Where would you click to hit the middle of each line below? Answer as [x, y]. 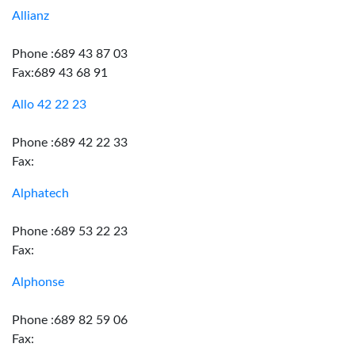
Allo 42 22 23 [49, 105]
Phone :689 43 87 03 [70, 54]
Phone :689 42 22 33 [70, 143]
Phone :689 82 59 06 [70, 320]
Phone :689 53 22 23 [70, 231]
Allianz [31, 16]
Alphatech [40, 193]
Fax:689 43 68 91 [60, 73]
